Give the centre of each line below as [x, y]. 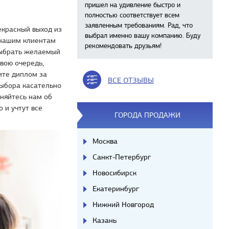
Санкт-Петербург [122, 157]
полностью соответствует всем [132, 15]
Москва [105, 141]
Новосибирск [114, 173]
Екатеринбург [116, 189]
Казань [105, 220]
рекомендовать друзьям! [123, 46]
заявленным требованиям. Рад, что [139, 25]
